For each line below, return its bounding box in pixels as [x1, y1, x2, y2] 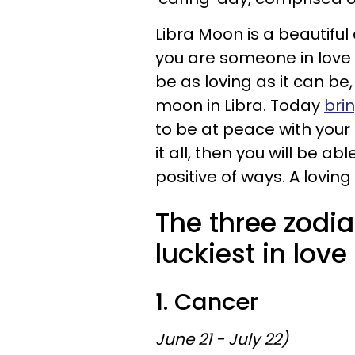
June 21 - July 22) [155, 328, 288, 350]
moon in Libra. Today [155, 94, 324, 116]
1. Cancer [155, 286, 258, 318]
